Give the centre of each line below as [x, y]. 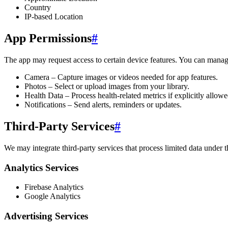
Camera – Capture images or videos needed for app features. [121, 77]
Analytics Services [41, 167]
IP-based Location [54, 17]
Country [38, 8]
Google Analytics [52, 196]
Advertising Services [46, 216]
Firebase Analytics [54, 187]
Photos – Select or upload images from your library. [107, 86]
